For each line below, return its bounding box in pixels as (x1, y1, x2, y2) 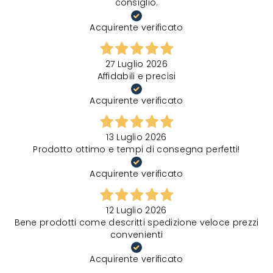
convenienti (110, 228, 163, 241)
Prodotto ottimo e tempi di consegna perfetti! (33, 143, 240, 155)
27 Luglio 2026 (105, 57, 168, 70)
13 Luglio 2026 (106, 130, 167, 143)
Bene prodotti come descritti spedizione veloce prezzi (14, 216, 259, 229)
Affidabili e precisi (97, 69, 176, 82)
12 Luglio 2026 (106, 204, 167, 216)
